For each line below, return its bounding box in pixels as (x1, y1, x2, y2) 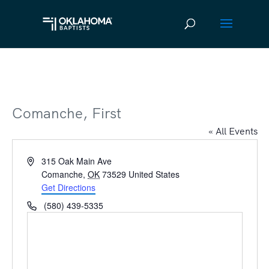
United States (128, 168, 180, 180)
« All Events (208, 125, 258, 137)
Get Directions (41, 181, 96, 193)
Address (26, 154, 58, 166)
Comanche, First (11, 104, 121, 122)
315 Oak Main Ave (41, 155, 112, 167)
